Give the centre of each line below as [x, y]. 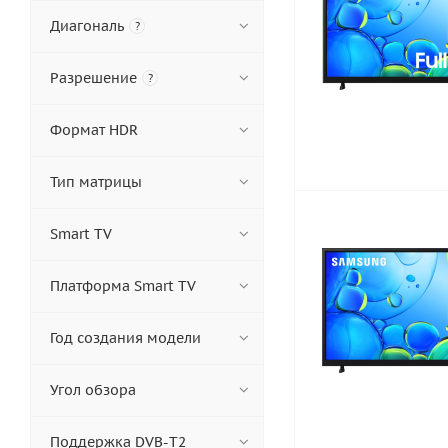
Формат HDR [94, 130]
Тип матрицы [96, 182]
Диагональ [87, 26]
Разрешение [93, 78]
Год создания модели [125, 338]
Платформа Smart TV [123, 286]
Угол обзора [93, 390]
